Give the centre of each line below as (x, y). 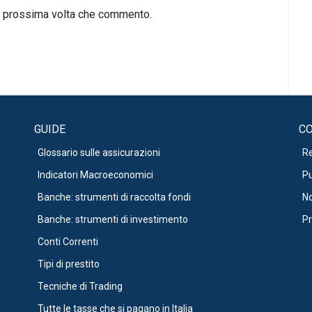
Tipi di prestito (69, 264)
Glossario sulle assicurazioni (99, 152)
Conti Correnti (68, 241)
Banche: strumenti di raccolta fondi (114, 197)
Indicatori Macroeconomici (95, 174)
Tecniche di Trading (80, 286)
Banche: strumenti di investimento (113, 219)
